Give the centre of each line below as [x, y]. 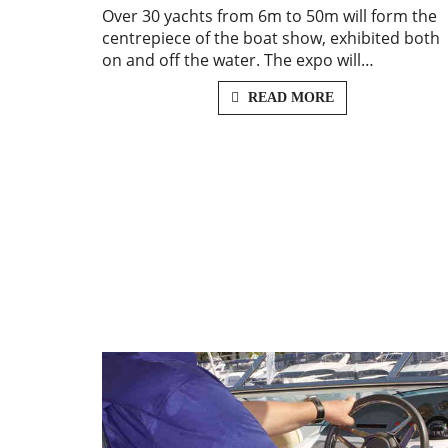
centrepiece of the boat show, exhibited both [271, 38]
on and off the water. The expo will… [238, 60]
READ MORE [288, 98]
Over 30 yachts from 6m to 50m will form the [269, 16]
